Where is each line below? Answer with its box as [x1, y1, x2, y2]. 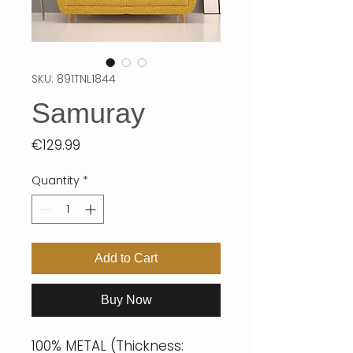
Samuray [32, 97, 145, 130]
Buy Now [100, 293, 152, 307]
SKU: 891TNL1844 [32, 71, 116, 87]
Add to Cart [95, 251, 158, 266]
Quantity [32, 173, 80, 189]
